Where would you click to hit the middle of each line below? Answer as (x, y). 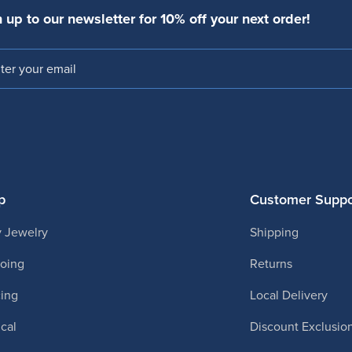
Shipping (274, 231)
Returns (271, 263)
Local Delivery (288, 294)
